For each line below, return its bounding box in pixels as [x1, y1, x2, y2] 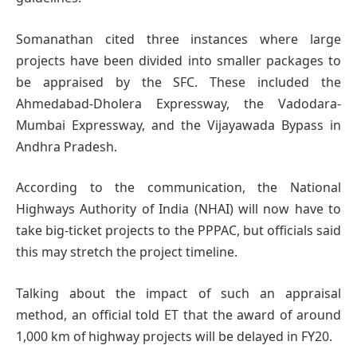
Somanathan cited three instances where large [16, 29, 341, 48]
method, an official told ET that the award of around [16, 305, 341, 324]
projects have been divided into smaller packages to [16, 51, 341, 69]
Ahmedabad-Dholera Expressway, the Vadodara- [16, 94, 341, 112]
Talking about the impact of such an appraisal [16, 284, 341, 302]
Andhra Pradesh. [16, 137, 117, 155]
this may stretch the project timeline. [16, 243, 237, 261]
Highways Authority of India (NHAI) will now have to [16, 200, 341, 218]
